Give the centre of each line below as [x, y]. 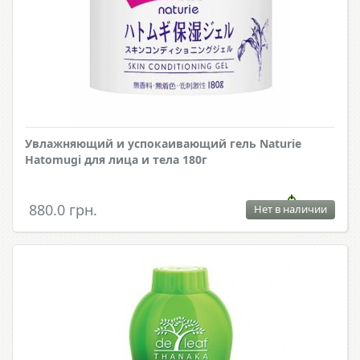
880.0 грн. [63, 210]
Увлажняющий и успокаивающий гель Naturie [163, 144]
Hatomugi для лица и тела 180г [116, 160]
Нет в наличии [290, 209]
